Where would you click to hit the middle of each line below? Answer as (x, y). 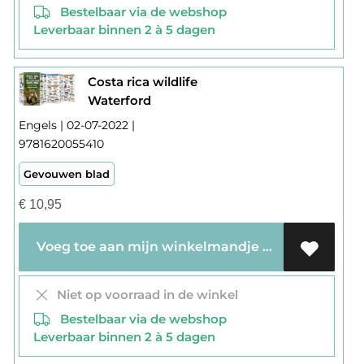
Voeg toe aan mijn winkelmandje (267, 247)
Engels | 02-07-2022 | (76, 126)
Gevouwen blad (66, 174)
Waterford (119, 101)
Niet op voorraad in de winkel (144, 295)
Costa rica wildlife (142, 82)
